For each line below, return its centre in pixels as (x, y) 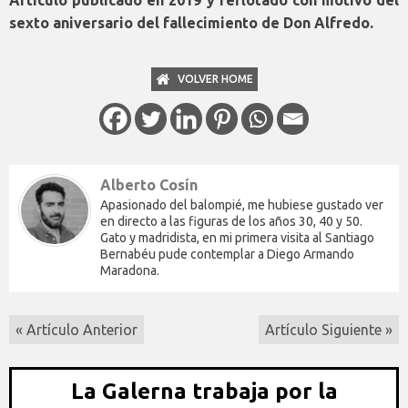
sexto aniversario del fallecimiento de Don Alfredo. (191, 23)
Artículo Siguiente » (329, 330)
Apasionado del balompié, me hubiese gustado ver (242, 205)
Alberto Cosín (149, 185)
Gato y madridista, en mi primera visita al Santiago (237, 238)
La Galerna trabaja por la (204, 392)
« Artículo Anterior (76, 330)
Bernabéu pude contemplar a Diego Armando (227, 255)
